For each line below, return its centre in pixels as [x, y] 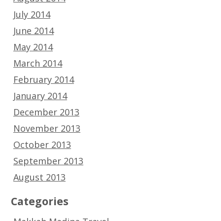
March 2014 [37, 63]
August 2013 [39, 177]
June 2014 [33, 30]
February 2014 [43, 79]
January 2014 [40, 95]
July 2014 [32, 14]
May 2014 [33, 47]
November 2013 [47, 128]
